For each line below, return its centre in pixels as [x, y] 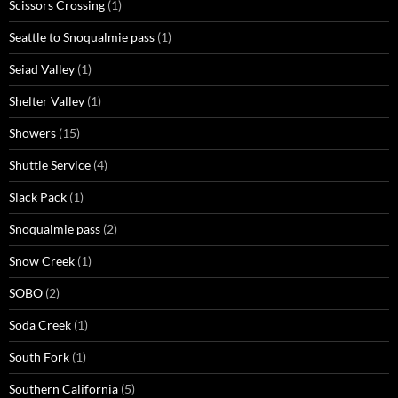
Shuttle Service [50, 165]
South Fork [39, 357]
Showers [32, 133]
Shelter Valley [47, 101]
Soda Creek [40, 325]
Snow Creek [42, 261]
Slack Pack [38, 197]
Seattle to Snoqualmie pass [82, 37]
